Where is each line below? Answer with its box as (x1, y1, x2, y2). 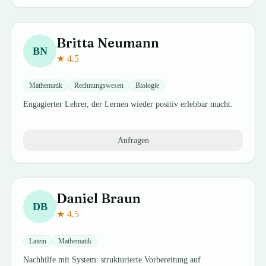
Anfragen (117, 135, 149, 145)
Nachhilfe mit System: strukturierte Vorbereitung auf (23, 255, 201, 264)
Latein (29, 237, 47, 245)
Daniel (56, 190, 99, 207)
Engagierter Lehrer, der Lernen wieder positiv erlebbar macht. (23, 100, 233, 109)
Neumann (97, 34, 160, 51)
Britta (56, 34, 95, 51)
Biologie (135, 81, 160, 90)
